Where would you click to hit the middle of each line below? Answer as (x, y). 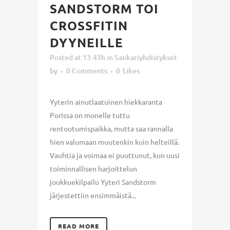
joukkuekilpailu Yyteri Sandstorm (103, 181)
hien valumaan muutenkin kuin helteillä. (114, 141)
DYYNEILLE (87, 42)
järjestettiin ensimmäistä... (93, 195)
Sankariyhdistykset (146, 57)
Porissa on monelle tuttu (90, 115)
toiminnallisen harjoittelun (93, 168)
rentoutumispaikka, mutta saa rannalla (111, 128)
